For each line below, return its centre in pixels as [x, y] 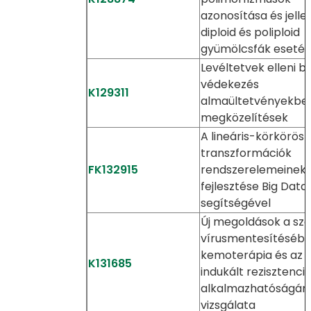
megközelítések [244, 118]
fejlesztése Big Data [254, 186]
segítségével [235, 203]
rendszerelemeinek [253, 170]
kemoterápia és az [251, 255]
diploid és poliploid [250, 32]
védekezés [229, 84]
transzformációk [246, 153]
